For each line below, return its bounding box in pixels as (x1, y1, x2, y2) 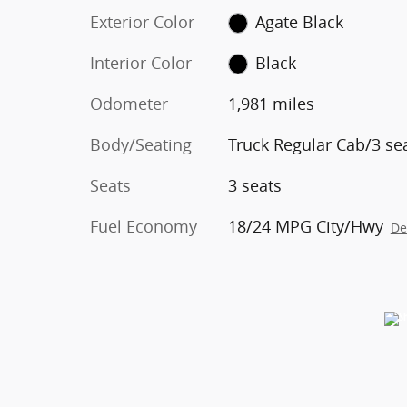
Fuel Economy (90, 214, 197, 237)
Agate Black (255, 10, 344, 33)
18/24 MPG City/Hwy (227, 214, 383, 237)
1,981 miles (227, 92, 314, 114)
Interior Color (90, 51, 192, 74)
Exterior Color (90, 10, 194, 33)
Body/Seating (90, 133, 192, 155)
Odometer (90, 92, 168, 114)
